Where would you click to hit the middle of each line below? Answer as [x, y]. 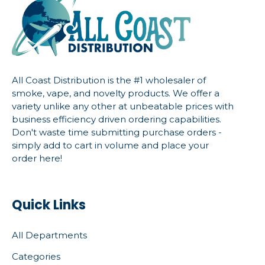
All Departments [49, 235]
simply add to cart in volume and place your [110, 145]
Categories [36, 256]
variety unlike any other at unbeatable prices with [123, 106]
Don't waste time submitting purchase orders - [117, 132]
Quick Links [49, 205]
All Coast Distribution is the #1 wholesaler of [109, 80]
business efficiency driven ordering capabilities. [117, 119]
